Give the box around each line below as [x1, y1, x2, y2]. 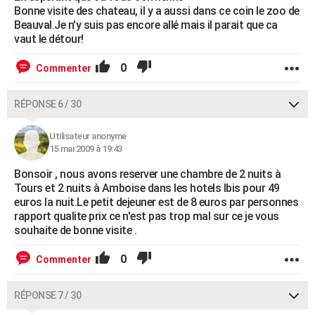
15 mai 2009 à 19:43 [49, 143, 122, 154]
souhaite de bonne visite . [14, 224, 136, 237]
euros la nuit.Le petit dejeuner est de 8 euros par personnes [14, 195, 298, 209]
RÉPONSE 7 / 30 [14, 290, 81, 301]
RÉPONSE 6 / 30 [14, 98, 81, 110]
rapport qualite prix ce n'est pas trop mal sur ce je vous [14, 210, 279, 223]
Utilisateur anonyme [49, 131, 127, 141]
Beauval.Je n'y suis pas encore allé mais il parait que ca [14, 18, 278, 32]
